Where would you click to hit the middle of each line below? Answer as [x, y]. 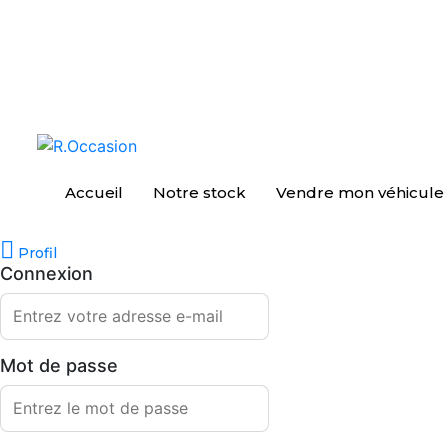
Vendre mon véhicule [360, 193]
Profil [37, 253]
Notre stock [199, 193]
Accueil [94, 193]
